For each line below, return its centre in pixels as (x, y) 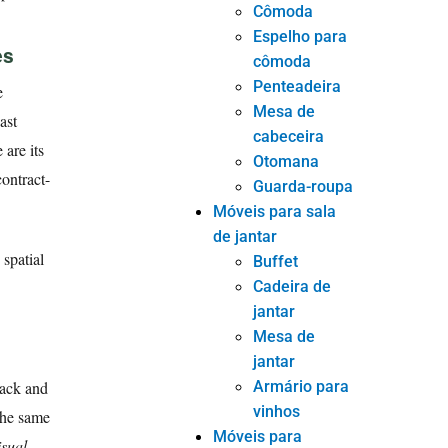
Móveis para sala (275, 211)
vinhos (277, 411)
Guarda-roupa (303, 186)
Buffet (276, 261)
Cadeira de (292, 286)
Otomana (286, 161)
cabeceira (289, 136)
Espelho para (300, 36)
